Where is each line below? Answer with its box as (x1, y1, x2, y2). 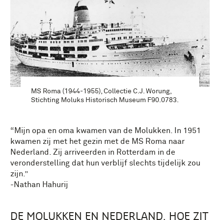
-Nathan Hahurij (10, 180, 68, 189)
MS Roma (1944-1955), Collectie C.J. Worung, (31, 87, 172, 95)
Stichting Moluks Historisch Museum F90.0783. (31, 96, 179, 104)
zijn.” (10, 169, 28, 178)
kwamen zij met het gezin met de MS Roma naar (10, 137, 185, 145)
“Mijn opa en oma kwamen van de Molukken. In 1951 (10, 126, 201, 135)
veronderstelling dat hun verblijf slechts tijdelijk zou (10, 159, 200, 167)
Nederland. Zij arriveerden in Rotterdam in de (10, 148, 175, 156)
